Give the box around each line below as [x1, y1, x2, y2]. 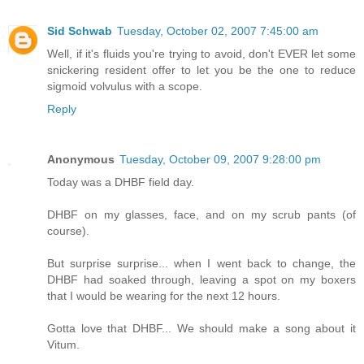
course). [47, 224, 89, 238]
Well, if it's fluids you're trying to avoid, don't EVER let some [47, 47, 356, 61]
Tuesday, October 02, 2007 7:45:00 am [117, 24, 318, 38]
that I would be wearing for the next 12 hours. [47, 289, 280, 303]
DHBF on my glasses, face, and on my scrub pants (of [47, 208, 356, 222]
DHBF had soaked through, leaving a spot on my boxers [47, 273, 356, 287]
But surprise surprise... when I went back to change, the [47, 257, 356, 271]
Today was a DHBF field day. [47, 175, 194, 189]
